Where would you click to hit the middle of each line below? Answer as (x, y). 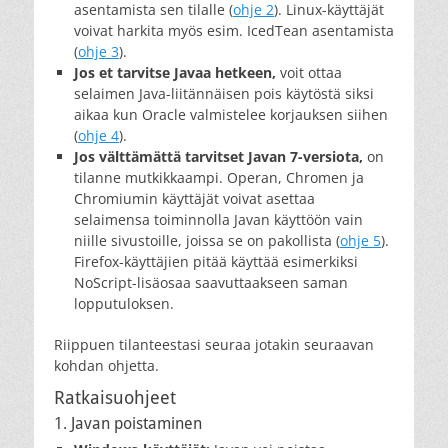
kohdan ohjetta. (106, 365)
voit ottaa (309, 72)
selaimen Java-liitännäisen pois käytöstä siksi (224, 93)
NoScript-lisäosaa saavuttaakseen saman (211, 282)
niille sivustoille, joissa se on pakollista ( (207, 240)
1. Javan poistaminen (128, 423)
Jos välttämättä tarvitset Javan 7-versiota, (218, 156)
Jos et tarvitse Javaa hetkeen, (175, 72)
